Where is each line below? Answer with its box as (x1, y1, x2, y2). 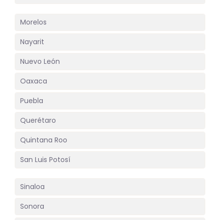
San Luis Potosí (20, 155, 70, 165)
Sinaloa (20, 182, 45, 192)
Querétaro (20, 115, 56, 126)
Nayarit (20, 37, 44, 47)
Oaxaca (20, 76, 47, 86)
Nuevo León (20, 56, 60, 67)
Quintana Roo (20, 135, 67, 145)
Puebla (20, 96, 43, 106)
